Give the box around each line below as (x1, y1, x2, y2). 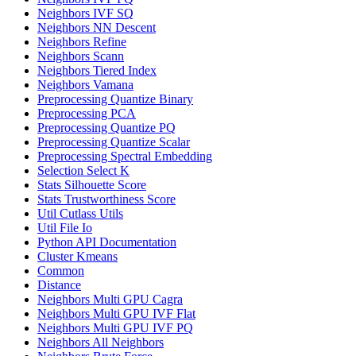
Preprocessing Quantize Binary (37, 92, 193, 106)
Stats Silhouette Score (37, 178, 146, 192)
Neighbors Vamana (37, 78, 133, 91)
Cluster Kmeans (37, 250, 118, 263)
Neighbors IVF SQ (37, 6, 133, 20)
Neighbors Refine (37, 35, 126, 48)
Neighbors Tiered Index (37, 64, 157, 77)
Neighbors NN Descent (37, 21, 156, 34)
